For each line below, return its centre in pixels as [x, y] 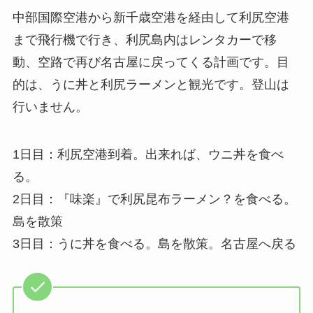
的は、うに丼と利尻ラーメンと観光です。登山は [151, 85]
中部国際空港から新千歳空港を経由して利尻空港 [151, 18]
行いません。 [50, 107]
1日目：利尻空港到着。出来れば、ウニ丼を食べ [148, 154]
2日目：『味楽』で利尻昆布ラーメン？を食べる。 [154, 199]
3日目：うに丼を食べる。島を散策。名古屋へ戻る [154, 243]
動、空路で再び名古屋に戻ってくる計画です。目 [151, 63]
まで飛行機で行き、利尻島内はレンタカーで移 [144, 40]
